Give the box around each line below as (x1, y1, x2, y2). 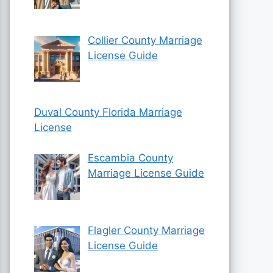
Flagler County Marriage (87, 224, 205, 236)
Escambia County (87, 152, 173, 165)
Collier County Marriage (87, 34, 202, 46)
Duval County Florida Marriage (34, 105, 182, 118)
